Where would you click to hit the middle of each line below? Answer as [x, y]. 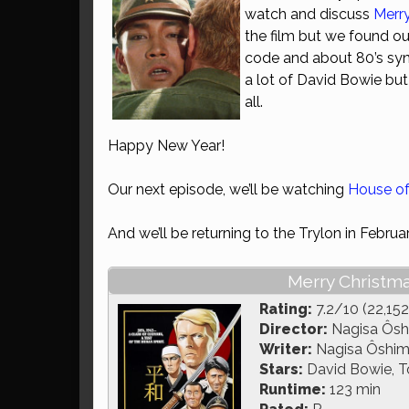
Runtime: [293, 389]
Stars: [281, 369]
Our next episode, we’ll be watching [228, 189]
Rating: [286, 309]
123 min [353, 389]
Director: [294, 329]
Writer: [286, 349]
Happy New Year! [166, 146]
